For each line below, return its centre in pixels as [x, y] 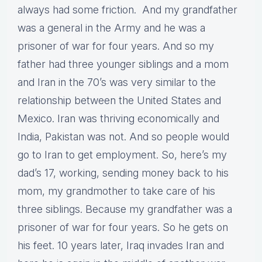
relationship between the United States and [119, 101]
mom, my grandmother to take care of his [116, 191]
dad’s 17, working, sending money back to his [123, 173]
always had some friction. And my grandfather [127, 10]
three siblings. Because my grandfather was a [125, 209]
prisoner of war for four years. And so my [116, 46]
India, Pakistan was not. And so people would [123, 137]
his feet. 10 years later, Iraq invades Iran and [121, 246]
